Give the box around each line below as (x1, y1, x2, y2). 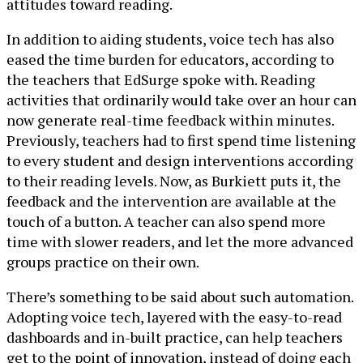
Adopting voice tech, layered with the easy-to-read (6, 307, 342, 327)
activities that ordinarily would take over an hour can (6, 90, 357, 110)
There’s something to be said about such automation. (6, 287, 353, 307)
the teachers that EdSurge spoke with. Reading (6, 70, 315, 90)
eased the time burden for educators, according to (6, 49, 334, 70)
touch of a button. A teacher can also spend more (6, 211, 326, 232)
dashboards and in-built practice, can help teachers (6, 327, 343, 348)
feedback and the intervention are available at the (6, 191, 336, 211)
